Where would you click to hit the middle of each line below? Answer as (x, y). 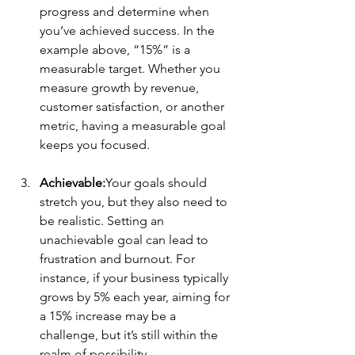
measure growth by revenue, (121, 88)
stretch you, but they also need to (135, 202)
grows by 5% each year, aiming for (136, 297)
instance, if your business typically (136, 278)
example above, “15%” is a (116, 50)
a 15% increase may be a (109, 316)
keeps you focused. (95, 145)
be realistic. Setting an (103, 221)
